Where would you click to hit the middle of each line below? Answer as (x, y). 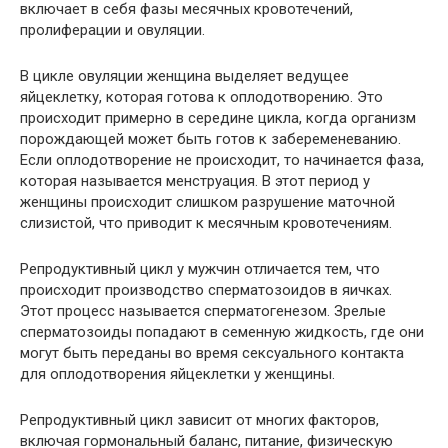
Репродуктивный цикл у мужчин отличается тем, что (200, 269)
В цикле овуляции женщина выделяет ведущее (184, 76)
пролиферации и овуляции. (112, 30)
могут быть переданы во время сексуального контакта (212, 353)
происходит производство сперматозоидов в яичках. (206, 290)
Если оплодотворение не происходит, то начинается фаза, (222, 160)
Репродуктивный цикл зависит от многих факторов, (199, 420)
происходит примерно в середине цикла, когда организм (218, 118)
